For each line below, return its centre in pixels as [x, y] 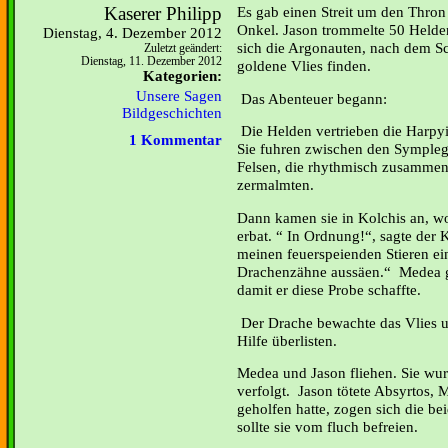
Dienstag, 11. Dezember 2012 [151, 61]
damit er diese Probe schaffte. [329, 289]
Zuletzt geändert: [183, 48]
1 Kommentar [175, 140]
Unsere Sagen [179, 96]
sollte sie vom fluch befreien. [327, 427]
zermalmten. [275, 185]
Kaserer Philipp [163, 13]
